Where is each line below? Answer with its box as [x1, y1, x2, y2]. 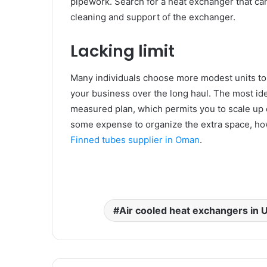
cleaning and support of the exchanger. [70, 11, 238, 23]
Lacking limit [70, 40, 178, 63]
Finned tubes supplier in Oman [70, 133, 200, 145]
